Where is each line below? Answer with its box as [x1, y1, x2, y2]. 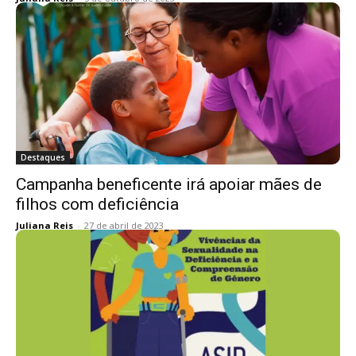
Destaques [21, 152, 65, 163]
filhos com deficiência [16, 195, 179, 214]
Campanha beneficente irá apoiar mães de [16, 175, 322, 194]
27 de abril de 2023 [84, 219, 164, 231]
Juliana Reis [16, 219, 73, 231]
